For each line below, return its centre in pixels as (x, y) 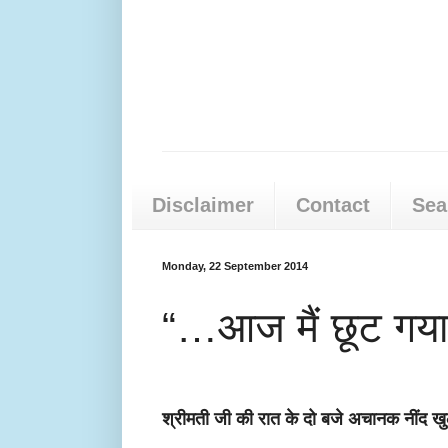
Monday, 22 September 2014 (235, 266)
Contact (333, 205)
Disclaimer (203, 205)
